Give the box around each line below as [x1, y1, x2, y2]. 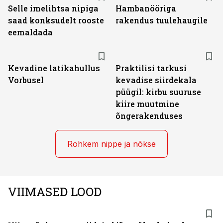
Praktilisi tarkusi [115, 63, 187, 73]
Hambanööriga [115, 3, 176, 13]
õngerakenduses [115, 111, 183, 121]
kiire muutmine [115, 99, 179, 109]
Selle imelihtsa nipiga [8, 3, 99, 13]
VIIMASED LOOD [8, 184, 102, 200]
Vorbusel [8, 75, 44, 85]
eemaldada [8, 27, 53, 37]
